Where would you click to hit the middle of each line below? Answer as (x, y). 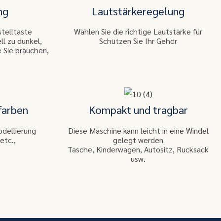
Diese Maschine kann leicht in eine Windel (138, 130)
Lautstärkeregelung (138, 11)
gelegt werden (138, 140)
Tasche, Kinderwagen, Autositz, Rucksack (138, 149)
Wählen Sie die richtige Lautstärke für (138, 32)
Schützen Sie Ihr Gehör (138, 41)
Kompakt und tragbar (138, 110)
